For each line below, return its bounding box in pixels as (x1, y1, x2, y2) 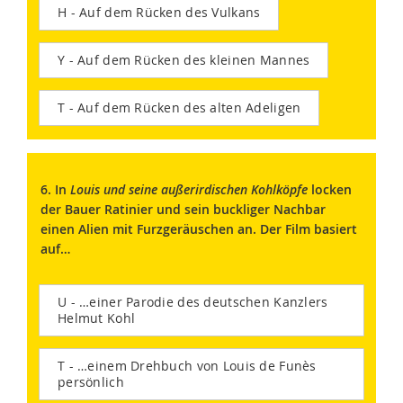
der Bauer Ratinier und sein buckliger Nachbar (40, 201, 326, 219)
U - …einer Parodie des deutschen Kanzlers (58, 293, 328, 311)
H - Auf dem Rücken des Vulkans (58, 4, 261, 22)
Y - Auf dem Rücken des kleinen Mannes (58, 51, 310, 69)
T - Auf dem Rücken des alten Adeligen (58, 99, 301, 117)
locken (308, 181, 352, 199)
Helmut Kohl (58, 309, 136, 327)
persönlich (58, 373, 124, 391)
